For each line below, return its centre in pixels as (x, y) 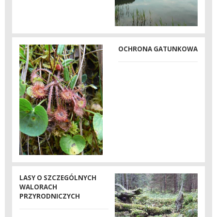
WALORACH (38, 187)
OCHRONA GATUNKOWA (158, 49)
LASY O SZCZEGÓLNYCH (58, 178)
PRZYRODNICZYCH (50, 196)
